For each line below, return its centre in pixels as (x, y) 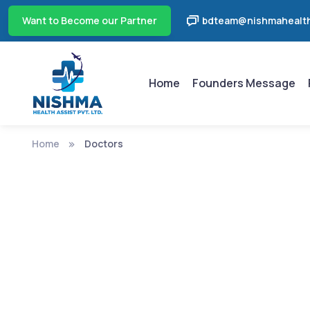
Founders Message (244, 83)
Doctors (103, 143)
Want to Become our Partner (90, 20)
